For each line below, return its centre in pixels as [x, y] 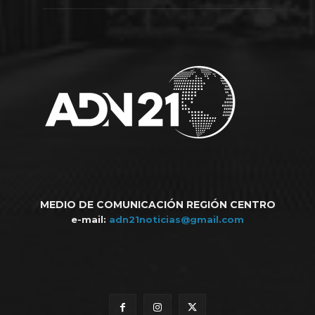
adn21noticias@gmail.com [176, 219]
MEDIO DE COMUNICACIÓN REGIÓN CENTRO [157, 204]
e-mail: [90, 219]
